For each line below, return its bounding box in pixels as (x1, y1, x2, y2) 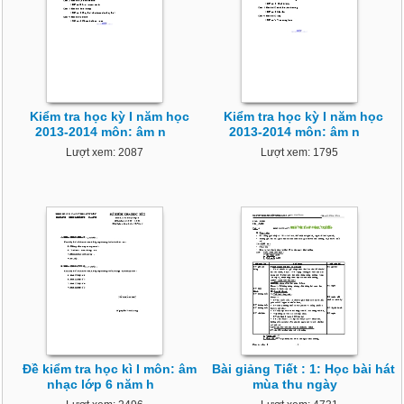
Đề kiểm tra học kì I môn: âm (22, 362, 197, 377)
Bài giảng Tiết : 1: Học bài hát (212, 362, 396, 377)
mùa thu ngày (252, 377, 337, 392)
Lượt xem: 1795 (260, 146, 338, 160)
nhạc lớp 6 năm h (46, 377, 154, 392)
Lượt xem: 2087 (66, 146, 144, 160)
